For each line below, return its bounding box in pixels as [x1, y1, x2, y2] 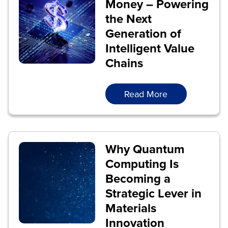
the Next [105, 9, 152, 28]
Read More [124, 87, 168, 100]
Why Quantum [105, 139, 184, 158]
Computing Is [105, 154, 179, 173]
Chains [105, 53, 143, 72]
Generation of [105, 24, 181, 43]
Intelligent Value [105, 39, 194, 58]
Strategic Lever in [105, 184, 202, 203]
